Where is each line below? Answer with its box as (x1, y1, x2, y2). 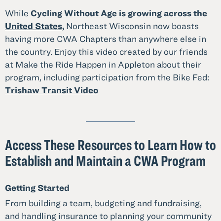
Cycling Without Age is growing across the (31, 8, 207, 19)
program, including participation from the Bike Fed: (5, 72, 209, 83)
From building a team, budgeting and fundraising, (5, 198, 202, 209)
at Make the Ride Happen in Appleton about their (5, 59, 201, 70)
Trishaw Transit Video (5, 85, 98, 96)
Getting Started (5, 183, 70, 193)
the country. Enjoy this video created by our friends (5, 46, 208, 57)
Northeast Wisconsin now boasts (64, 21, 199, 32)
